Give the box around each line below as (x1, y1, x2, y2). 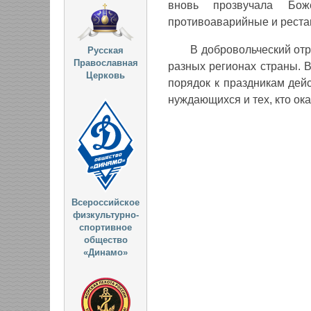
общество (83, 235, 128, 246)
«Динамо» (83, 247, 128, 258)
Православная (73, 58, 138, 68)
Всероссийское (72, 197, 140, 208)
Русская (87, 45, 124, 56)
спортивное (79, 222, 132, 233)
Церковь (86, 70, 125, 81)
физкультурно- (72, 210, 139, 221)
